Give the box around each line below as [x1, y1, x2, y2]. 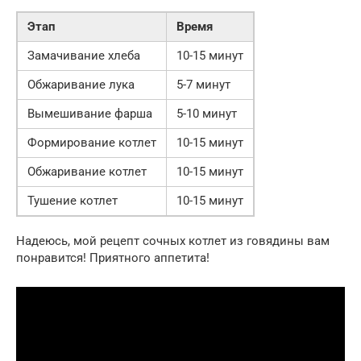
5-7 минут [176, 77, 230, 92]
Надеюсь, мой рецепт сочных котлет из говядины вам [16, 233, 330, 248]
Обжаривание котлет [27, 164, 147, 179]
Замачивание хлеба [27, 48, 140, 63]
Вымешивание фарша [27, 106, 152, 121]
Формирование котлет [27, 135, 156, 150]
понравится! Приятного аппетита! [16, 250, 210, 265]
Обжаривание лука [27, 77, 135, 92]
